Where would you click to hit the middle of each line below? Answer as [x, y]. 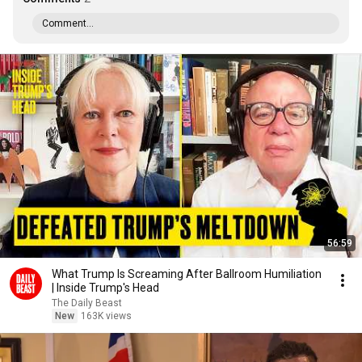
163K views [106, 316]
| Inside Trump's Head [105, 288]
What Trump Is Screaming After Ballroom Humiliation [187, 274]
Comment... [68, 23]
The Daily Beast [87, 303]
